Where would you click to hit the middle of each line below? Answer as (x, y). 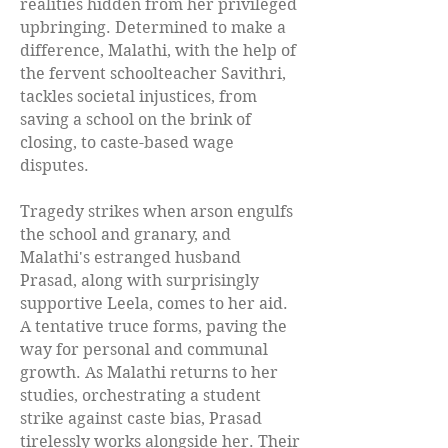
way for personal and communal (144, 349)
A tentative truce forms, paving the (153, 326)
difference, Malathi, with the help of (158, 50)
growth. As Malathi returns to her (149, 372)
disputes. (54, 165)
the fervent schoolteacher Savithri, (153, 73)
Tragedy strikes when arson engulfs (156, 211)
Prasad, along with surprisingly (139, 280)
